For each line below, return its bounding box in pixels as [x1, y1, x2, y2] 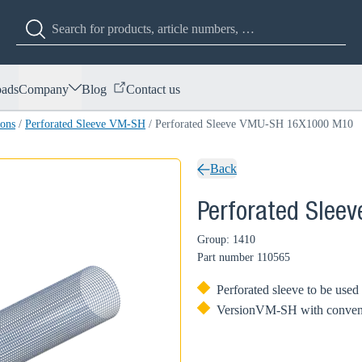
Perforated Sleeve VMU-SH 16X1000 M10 [155, 118, 353, 130]
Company [19, 82, 69, 96]
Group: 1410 [197, 234, 255, 246]
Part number [197, 251, 254, 263]
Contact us [126, 82, 180, 96]
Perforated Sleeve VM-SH [25, 118, 145, 130]
